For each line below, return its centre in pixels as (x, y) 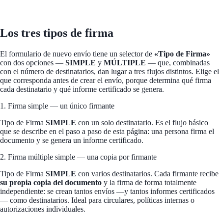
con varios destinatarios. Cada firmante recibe (147, 173)
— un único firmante (82, 106)
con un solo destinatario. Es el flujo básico (142, 122)
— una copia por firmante (117, 157)
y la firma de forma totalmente (149, 182)
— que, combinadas (178, 62)
